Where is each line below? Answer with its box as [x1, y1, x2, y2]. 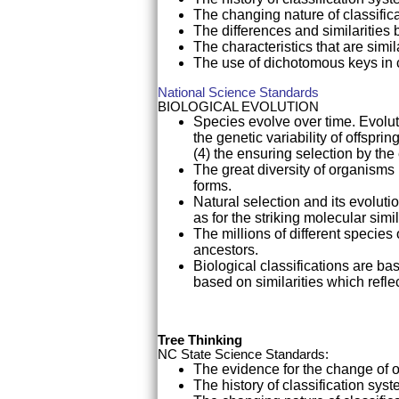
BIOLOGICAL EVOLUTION [158, 99, 319, 115]
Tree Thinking [158, 331, 242, 347]
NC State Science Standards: [158, 346, 329, 362]
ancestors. [193, 242, 258, 258]
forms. [193, 178, 232, 194]
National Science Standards [158, 85, 319, 101]
